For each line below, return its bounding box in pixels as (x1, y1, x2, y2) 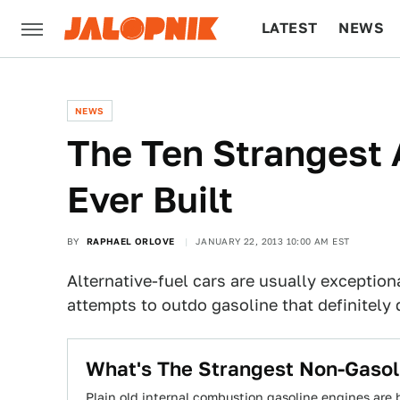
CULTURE (262, 77, 330, 94)
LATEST (262, 20, 318, 37)
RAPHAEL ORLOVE (86, 236, 175, 246)
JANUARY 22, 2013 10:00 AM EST (195, 236, 350, 246)
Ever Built (67, 179, 233, 221)
